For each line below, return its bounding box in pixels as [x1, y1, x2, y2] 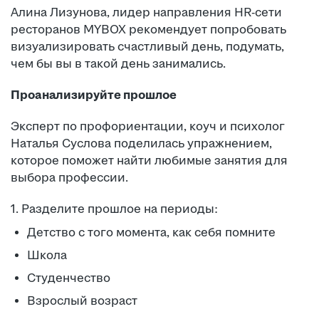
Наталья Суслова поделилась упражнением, [11, 137, 272, 150]
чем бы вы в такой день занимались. [11, 57, 226, 70]
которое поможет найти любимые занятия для [11, 154, 288, 167]
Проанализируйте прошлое [11, 88, 177, 102]
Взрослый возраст [27, 294, 137, 308]
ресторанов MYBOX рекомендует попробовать [11, 23, 286, 36]
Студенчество [27, 271, 110, 285]
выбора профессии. [11, 171, 128, 184]
